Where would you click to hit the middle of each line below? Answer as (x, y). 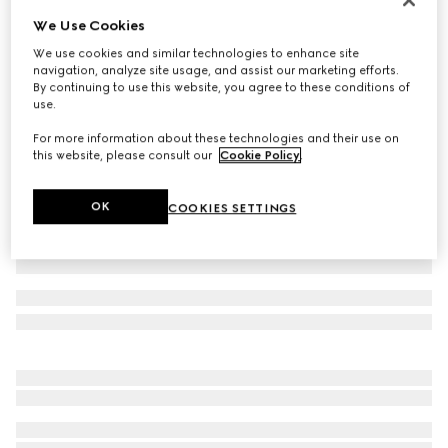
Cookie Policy (260, 155)
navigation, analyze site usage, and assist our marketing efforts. (216, 70)
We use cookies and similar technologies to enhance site (196, 53)
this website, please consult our (124, 155)
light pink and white (122, 72)
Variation (42, 72)
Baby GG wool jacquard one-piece (143, 27)
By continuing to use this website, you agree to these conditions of (222, 87)
